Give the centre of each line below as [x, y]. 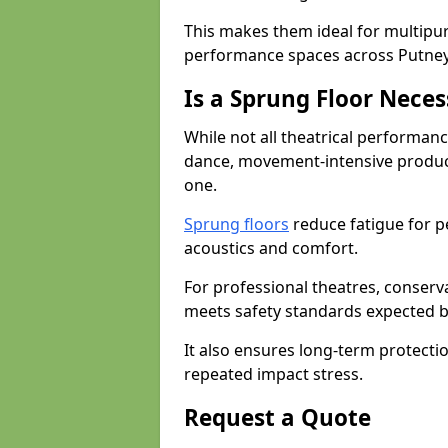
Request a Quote [277, 417]
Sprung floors [236, 224]
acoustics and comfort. [271, 248]
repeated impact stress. [273, 374]
